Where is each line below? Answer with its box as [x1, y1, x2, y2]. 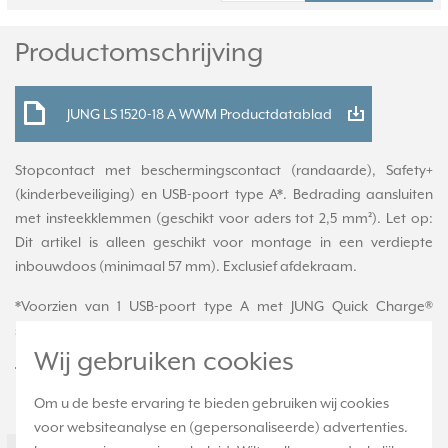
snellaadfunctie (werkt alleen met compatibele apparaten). [15, 322, 397, 338]
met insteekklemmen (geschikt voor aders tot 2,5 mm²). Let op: [15, 210, 433, 226]
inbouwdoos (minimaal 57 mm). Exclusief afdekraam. [15, 258, 357, 274]
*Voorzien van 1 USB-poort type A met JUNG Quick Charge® [15, 298, 433, 314]
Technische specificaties [15, 361, 303, 391]
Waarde [231, 409, 284, 425]
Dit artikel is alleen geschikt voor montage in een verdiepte [15, 234, 433, 250]
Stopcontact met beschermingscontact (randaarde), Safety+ [15, 162, 433, 178]
